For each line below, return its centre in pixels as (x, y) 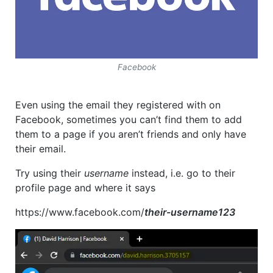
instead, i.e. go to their (183, 173)
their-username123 (190, 212)
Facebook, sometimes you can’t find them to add (129, 120)
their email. (41, 149)
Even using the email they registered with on (118, 105)
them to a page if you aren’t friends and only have (131, 134)
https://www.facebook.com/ (80, 212)
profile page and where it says (85, 188)
